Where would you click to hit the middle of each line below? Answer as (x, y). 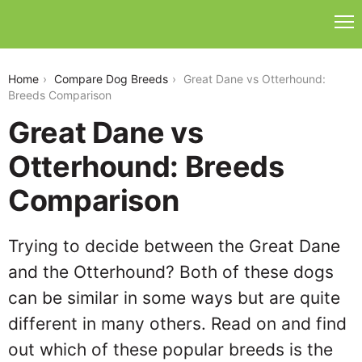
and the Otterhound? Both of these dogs (171, 272)
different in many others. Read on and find (177, 324)
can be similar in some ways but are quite (174, 298)
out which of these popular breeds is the (170, 349)
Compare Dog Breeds (111, 79)
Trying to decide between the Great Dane (174, 246)
